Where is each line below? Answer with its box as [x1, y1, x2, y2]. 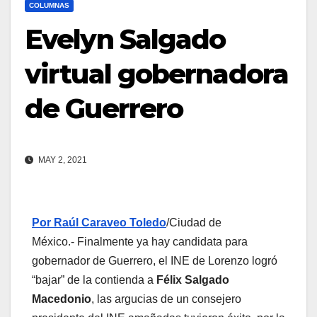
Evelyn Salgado [25, 22, 226, 56]
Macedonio [32, 292, 91, 305]
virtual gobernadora [25, 57, 288, 91]
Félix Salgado [156, 273, 229, 286]
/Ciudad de [166, 216, 221, 229]
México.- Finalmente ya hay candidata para [32, 235, 248, 248]
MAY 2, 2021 [36, 154, 87, 165]
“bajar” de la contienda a [32, 273, 156, 286]
